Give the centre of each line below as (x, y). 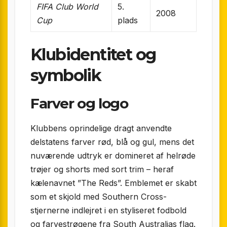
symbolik (66, 75)
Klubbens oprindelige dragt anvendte (101, 128)
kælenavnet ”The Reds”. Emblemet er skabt (113, 183)
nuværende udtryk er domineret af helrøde (113, 156)
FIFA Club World (68, 6)
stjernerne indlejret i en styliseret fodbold (108, 211)
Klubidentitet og (93, 54)
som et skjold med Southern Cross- (99, 197)
